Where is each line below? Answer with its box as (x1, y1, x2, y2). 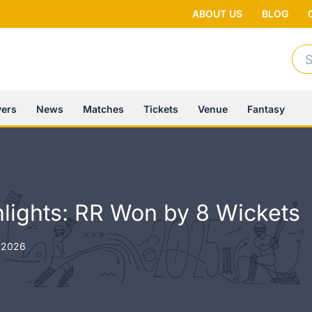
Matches (83, 102, 124, 115)
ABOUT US (192, 8, 242, 19)
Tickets (143, 102, 178, 115)
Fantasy (247, 102, 285, 115)
